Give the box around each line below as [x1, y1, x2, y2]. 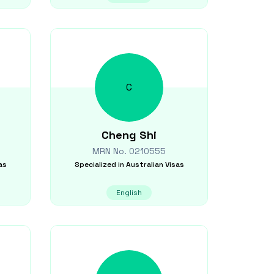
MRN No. [92, 146, 129, 157]
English [116, 188, 142, 198]
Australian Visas [125, 160, 184, 169]
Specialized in [74, 160, 124, 169]
